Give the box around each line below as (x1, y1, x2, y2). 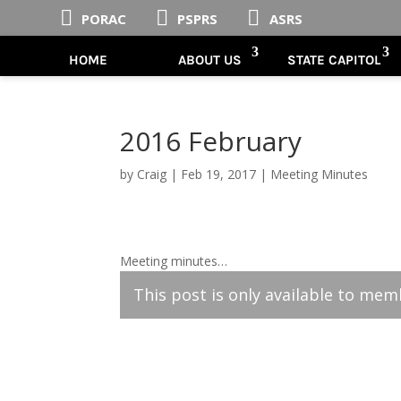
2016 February (120, 123, 303, 159)
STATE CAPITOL (287, 52, 381, 68)
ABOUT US (178, 52, 243, 68)
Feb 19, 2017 (181, 166, 257, 183)
